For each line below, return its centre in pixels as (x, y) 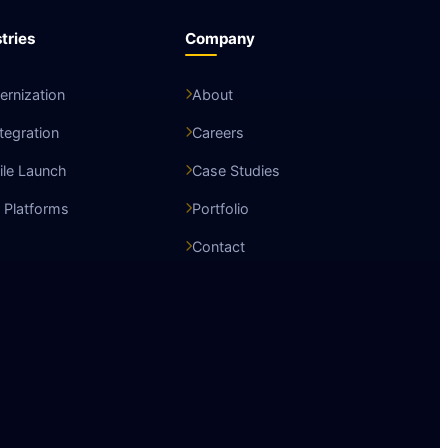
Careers (218, 132)
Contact (219, 246)
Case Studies (236, 170)
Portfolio (221, 208)
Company (220, 38)
